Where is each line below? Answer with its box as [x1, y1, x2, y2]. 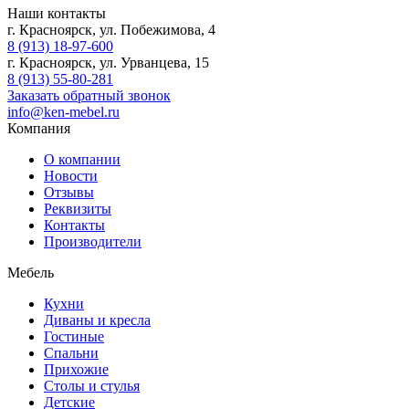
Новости [44, 167, 98, 184]
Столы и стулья [44, 377, 140, 393]
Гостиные [44, 328, 104, 344]
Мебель [7, 264, 54, 280]
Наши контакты [7, 5, 106, 21]
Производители [44, 233, 142, 249]
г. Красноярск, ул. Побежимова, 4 [7, 21, 215, 37]
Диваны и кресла [44, 311, 151, 328]
